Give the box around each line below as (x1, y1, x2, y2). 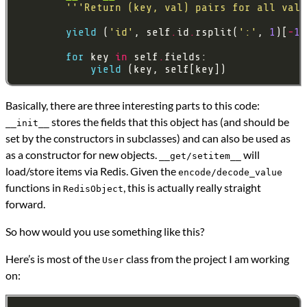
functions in (5, 181, 63, 195)
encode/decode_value (178, 167, 282, 178)
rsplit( (195, 26, 238, 39)
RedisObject (63, 184, 123, 195)
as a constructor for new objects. (5, 148, 159, 162)
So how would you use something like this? (5, 225, 204, 238)
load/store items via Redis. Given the (5, 164, 178, 178)
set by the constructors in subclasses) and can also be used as (5, 132, 291, 145)
